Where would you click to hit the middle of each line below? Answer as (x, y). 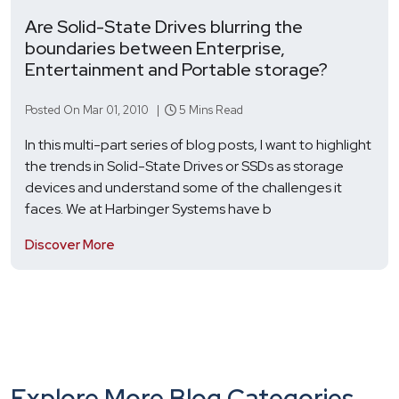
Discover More (70, 244)
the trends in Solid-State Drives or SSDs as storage (184, 166)
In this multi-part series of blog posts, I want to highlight (198, 144)
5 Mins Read (210, 110)
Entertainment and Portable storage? (176, 69)
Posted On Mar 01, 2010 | (95, 110)
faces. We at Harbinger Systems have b (148, 208)
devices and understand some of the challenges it (183, 187)
